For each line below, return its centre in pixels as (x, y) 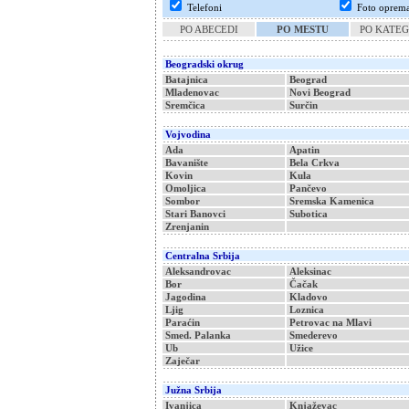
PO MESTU (303, 29)
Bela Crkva (315, 163)
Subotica (309, 214)
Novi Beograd (320, 92)
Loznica (307, 309)
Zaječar (183, 361)
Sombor (183, 201)
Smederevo (314, 335)
